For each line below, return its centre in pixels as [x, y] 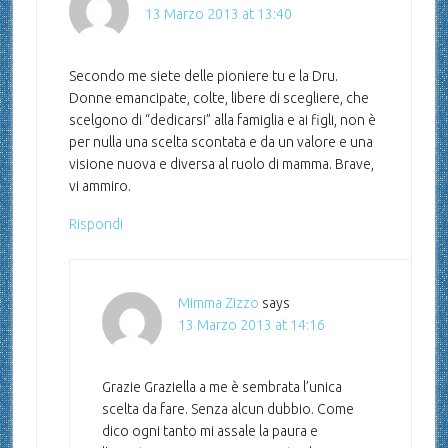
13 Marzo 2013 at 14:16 [251, 325]
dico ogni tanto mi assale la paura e [209, 431]
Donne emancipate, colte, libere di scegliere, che [218, 98]
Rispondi [95, 224]
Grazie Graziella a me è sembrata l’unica [221, 387]
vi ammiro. [99, 186]
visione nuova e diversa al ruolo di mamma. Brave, [221, 164]
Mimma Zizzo [218, 303]
